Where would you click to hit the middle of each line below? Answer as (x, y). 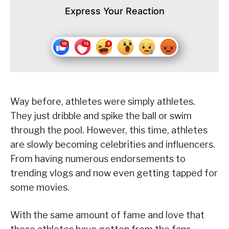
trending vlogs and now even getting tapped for (114, 173)
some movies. (40, 188)
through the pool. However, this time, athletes (109, 130)
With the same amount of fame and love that (107, 215)
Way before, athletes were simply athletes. (103, 102)
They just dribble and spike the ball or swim (101, 116)
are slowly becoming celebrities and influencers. (113, 145)
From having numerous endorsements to (98, 159)
